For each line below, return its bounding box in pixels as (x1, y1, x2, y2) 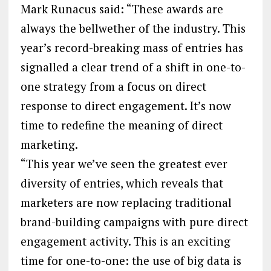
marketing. (20, 136, 78, 152)
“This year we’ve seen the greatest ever (20, 155, 227, 171)
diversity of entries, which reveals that (20, 175, 223, 191)
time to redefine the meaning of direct (20, 117, 223, 132)
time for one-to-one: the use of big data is (20, 252, 241, 268)
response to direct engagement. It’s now (20, 97, 231, 113)
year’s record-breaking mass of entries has (20, 39, 243, 55)
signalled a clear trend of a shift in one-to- (20, 59, 246, 74)
